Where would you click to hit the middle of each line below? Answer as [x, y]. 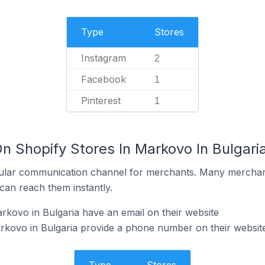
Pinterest [101, 101]
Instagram [104, 58]
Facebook [104, 79]
